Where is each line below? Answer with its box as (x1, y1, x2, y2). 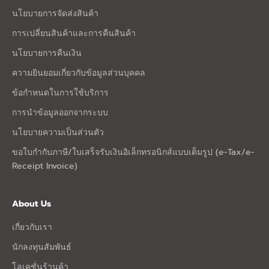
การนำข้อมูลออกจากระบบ (12, 106, 108, 119)
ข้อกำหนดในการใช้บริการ (12, 86, 109, 99)
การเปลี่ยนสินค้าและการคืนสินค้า (12, 26, 136, 40)
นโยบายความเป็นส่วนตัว (12, 125, 104, 139)
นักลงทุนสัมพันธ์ (12, 240, 71, 253)
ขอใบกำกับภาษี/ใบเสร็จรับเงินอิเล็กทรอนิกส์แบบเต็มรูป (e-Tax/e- (12, 145, 255, 159)
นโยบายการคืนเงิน (12, 46, 82, 59)
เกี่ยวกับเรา (12, 220, 52, 234)
